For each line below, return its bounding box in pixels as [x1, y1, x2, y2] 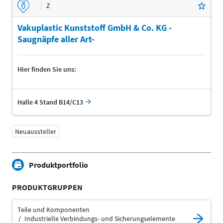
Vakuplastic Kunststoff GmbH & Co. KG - [17, 22, 172, 34]
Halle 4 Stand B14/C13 [17, 98, 83, 107]
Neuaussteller [15, 126, 56, 136]
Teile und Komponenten [17, 205, 90, 215]
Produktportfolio [29, 160, 88, 170]
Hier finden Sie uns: [17, 65, 76, 74]
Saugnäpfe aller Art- [17, 33, 95, 45]
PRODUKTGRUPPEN [12, 182, 83, 193]
